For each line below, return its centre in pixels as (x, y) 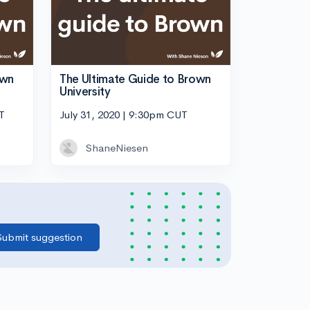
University (85, 91)
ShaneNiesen (117, 148)
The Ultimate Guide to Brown (135, 79)
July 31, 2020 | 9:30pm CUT (124, 115)
